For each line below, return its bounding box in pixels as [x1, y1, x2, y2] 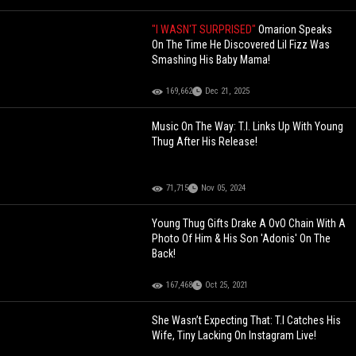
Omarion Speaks [258, 23, 333, 37]
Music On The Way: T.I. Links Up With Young [152, 120, 344, 133]
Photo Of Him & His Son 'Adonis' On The [152, 232, 331, 246]
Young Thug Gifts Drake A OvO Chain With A [152, 217, 346, 230]
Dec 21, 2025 [205, 86, 250, 97]
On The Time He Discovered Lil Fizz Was [152, 38, 331, 52]
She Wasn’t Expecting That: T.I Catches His [152, 314, 342, 327]
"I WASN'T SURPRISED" [152, 23, 259, 37]
